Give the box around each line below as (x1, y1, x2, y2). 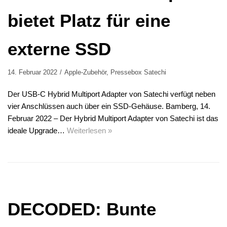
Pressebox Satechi (110, 68, 166, 77)
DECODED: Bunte (8, 199, 156, 219)
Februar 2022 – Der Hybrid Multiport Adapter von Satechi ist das (8, 114, 218, 123)
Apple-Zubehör (64, 68, 106, 77)
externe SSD (8, 39, 111, 59)
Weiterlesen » (67, 126, 112, 135)
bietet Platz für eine (8, 11, 170, 31)
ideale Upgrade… (8, 126, 67, 135)
